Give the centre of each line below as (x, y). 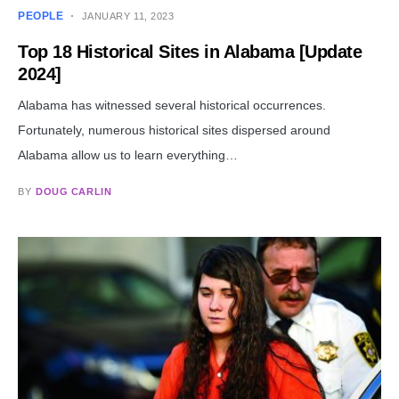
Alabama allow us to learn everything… (128, 155)
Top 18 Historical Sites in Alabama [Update (190, 52)
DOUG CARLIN (74, 192)
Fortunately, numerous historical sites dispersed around (174, 130)
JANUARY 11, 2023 (128, 16)
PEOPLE (41, 16)
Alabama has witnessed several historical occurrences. (172, 106)
